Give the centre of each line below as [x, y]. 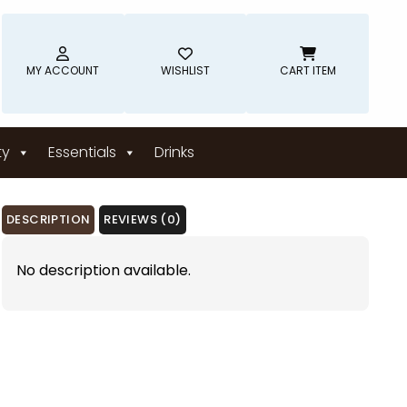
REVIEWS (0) [143, 219]
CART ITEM [308, 70]
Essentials [82, 152]
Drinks [174, 152]
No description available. [104, 270]
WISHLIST [185, 70]
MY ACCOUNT [63, 70]
